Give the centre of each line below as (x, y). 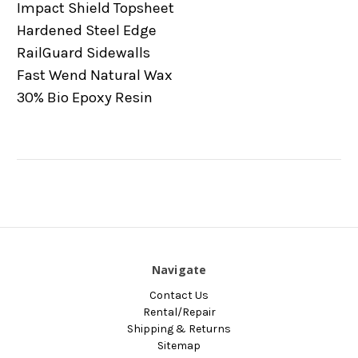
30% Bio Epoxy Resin (85, 98)
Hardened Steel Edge (87, 31)
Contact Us (179, 296)
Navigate (179, 270)
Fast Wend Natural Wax (95, 76)
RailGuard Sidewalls (84, 53)
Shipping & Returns (179, 329)
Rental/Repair (179, 312)
